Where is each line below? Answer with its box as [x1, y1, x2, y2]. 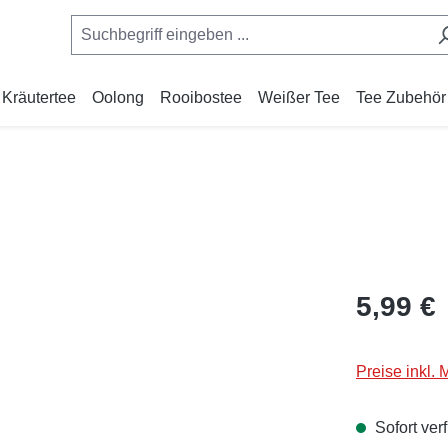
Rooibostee [160, 89, 242, 106]
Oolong [92, 89, 144, 106]
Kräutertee [2, 89, 76, 106]
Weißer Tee [258, 89, 340, 106]
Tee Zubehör [356, 89, 446, 106]
